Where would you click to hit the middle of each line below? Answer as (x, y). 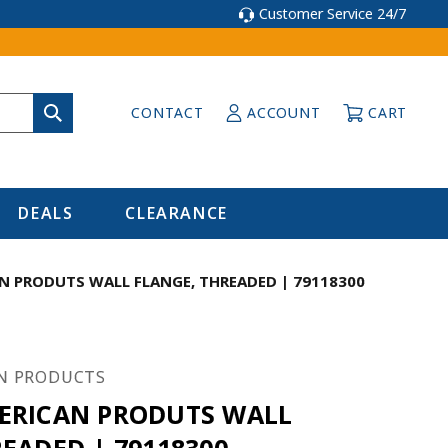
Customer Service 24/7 (332, 13)
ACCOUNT (284, 112)
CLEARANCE (176, 213)
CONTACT (167, 112)
